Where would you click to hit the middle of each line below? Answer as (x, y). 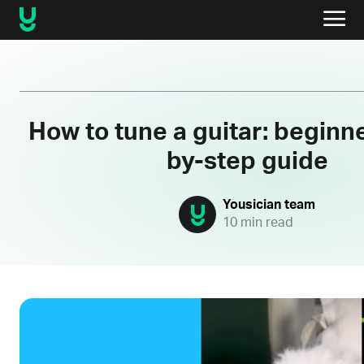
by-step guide (247, 162)
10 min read (258, 222)
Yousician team (269, 204)
